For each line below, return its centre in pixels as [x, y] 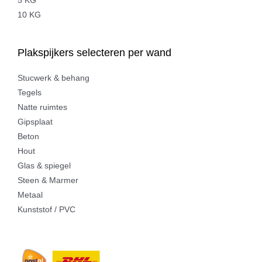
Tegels [30, 93]
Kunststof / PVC [46, 210]
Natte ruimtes [42, 108]
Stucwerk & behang [54, 78]
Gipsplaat [35, 122]
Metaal [30, 195]
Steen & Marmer [48, 181]
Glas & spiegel [44, 166]
